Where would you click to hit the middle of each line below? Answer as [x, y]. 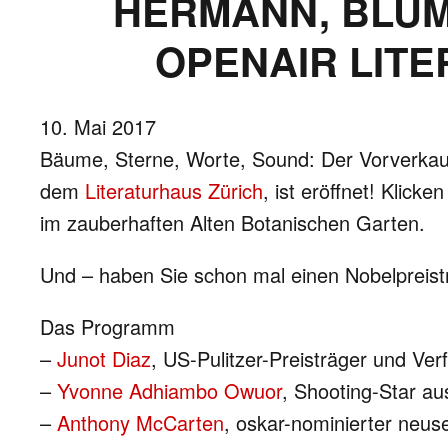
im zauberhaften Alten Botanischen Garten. [232, 222]
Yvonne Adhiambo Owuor [169, 390]
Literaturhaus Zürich [174, 190]
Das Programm [107, 326]
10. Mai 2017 [98, 126]
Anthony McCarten [137, 422]
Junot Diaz [104, 358]
